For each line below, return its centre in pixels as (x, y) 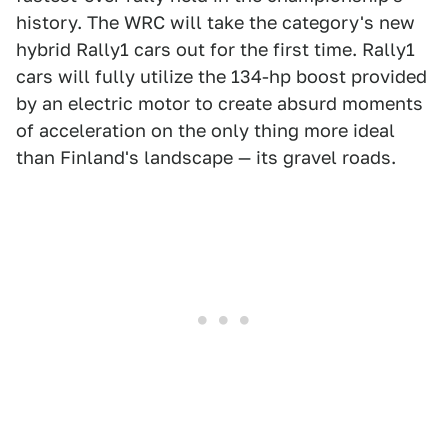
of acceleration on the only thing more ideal (205, 131)
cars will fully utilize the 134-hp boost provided (221, 77)
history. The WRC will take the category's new (215, 23)
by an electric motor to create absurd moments (219, 104)
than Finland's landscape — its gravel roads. (206, 158)
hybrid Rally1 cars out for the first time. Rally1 (215, 50)
